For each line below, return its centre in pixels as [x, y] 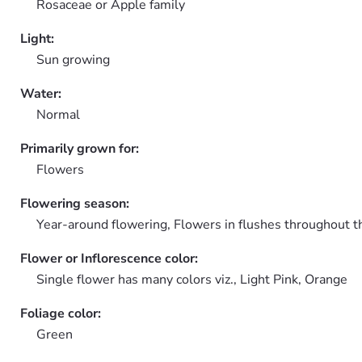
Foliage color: [61, 314]
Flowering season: [75, 204]
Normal [58, 115]
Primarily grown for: [80, 149]
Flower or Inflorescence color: [109, 259]
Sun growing [73, 60]
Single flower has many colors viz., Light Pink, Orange [192, 280]
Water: [41, 94]
